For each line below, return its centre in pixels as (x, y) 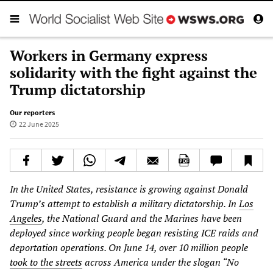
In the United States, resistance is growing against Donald (129, 189)
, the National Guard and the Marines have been (142, 218)
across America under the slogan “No (162, 262)
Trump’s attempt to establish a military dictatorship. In (123, 203)
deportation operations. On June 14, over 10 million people (129, 247)
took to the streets (46, 262)
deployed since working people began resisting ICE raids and (134, 232)
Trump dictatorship (78, 89)
